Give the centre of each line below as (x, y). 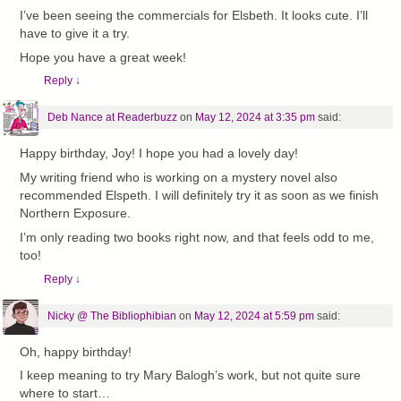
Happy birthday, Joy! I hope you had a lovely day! (159, 154)
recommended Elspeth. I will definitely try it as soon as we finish (200, 196)
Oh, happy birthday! (76, 352)
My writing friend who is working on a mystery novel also (179, 178)
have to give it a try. (75, 33)
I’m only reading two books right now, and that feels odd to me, (197, 237)
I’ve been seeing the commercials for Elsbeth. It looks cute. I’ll (194, 15)
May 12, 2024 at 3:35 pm (255, 118)
